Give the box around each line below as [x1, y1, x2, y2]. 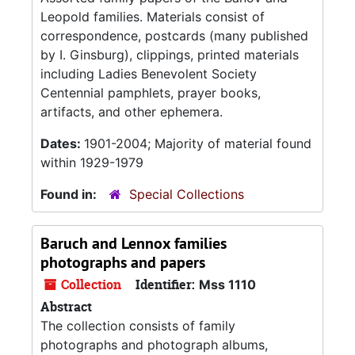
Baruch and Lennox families [40, 233, 227, 254]
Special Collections [129, 186, 244, 202]
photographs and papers [40, 252, 205, 273]
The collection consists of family [40, 318, 235, 334]
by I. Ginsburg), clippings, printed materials [40, 47, 299, 63]
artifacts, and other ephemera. [40, 104, 223, 120]
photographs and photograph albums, [40, 337, 268, 353]
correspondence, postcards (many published [40, 28, 308, 44]
